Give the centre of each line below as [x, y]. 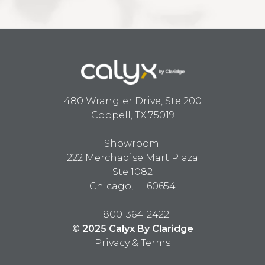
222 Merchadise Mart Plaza [132, 158]
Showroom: [132, 144]
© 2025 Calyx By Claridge [132, 229]
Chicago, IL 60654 [132, 186]
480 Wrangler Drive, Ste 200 [132, 101]
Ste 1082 [132, 172]
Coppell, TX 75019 [132, 115]
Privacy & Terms [132, 243]
